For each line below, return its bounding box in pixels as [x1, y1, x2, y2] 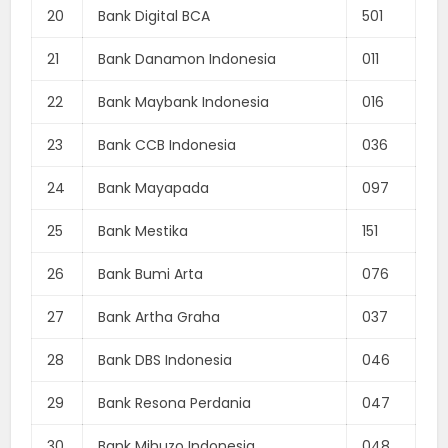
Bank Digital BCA [98, 5, 211, 26]
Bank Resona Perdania [98, 392, 252, 413]
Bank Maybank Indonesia [98, 91, 270, 112]
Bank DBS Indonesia [98, 349, 233, 370]
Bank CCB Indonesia [98, 134, 237, 155]
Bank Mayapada [98, 177, 210, 198]
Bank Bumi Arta [98, 263, 204, 284]
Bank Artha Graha [98, 306, 221, 327]
